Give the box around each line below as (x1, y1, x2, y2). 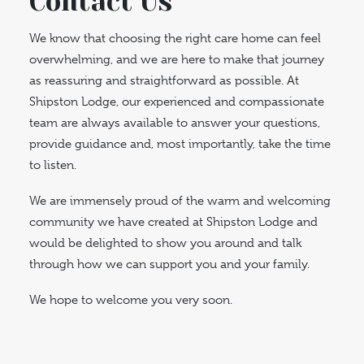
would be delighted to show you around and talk (29, 236, 301, 250)
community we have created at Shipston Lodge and (29, 214, 318, 229)
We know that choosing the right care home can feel (29, 31, 321, 45)
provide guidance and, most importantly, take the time (29, 136, 331, 151)
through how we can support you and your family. (29, 257, 310, 271)
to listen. (29, 158, 76, 172)
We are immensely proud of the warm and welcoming (29, 193, 331, 208)
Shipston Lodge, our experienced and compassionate (29, 94, 324, 109)
